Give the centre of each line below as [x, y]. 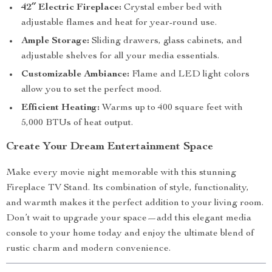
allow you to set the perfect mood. [91, 90]
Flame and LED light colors [189, 75]
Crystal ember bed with [172, 8]
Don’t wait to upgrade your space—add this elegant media [129, 219]
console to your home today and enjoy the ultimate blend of [130, 234]
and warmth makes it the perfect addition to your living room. [135, 203]
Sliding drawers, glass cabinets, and [166, 41]
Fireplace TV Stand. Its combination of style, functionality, [127, 188]
